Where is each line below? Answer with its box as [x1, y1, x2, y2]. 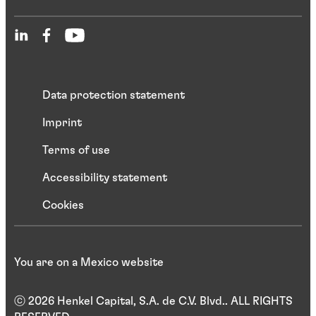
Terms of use [42, 145, 110, 157]
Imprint [42, 117, 82, 129]
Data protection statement [42, 90, 185, 102]
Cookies [42, 200, 84, 212]
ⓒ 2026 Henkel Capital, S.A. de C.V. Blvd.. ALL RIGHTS [14, 296, 293, 308]
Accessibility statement [42, 172, 167, 184]
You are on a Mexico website [14, 257, 164, 269]
